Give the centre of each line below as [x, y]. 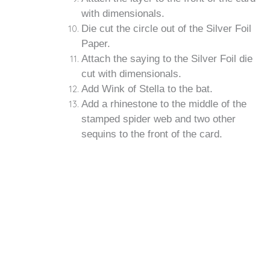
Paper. [96, 44]
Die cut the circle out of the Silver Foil [167, 29]
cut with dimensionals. [132, 74]
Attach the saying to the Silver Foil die [167, 59]
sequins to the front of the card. [152, 134]
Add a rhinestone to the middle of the [164, 104]
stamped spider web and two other [159, 119]
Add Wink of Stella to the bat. [147, 89]
